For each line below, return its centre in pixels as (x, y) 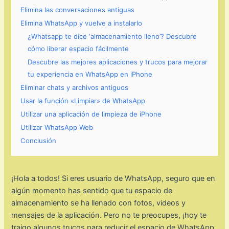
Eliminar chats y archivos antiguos (75, 88)
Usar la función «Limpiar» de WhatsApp (83, 101)
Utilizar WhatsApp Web (57, 128)
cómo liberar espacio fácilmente (78, 49)
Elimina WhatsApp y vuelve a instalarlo (82, 23)
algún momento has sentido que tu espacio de (92, 191)
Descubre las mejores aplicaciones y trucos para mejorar (118, 62)
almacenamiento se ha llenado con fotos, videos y (99, 203)
